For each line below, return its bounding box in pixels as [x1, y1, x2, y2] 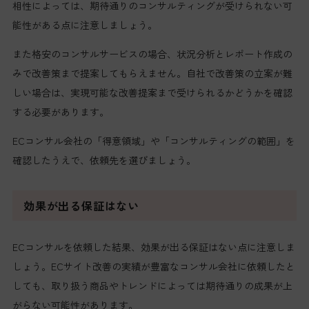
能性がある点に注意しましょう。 [12, 17, 157, 32]
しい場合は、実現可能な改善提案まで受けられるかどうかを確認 [12, 85, 292, 99]
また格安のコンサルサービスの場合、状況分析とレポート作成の [12, 46, 292, 61]
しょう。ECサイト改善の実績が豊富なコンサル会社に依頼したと [12, 259, 295, 273]
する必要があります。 [12, 104, 109, 119]
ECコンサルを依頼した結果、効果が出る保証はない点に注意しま [12, 239, 295, 254]
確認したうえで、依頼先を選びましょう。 [12, 152, 196, 167]
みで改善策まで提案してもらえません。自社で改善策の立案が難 [12, 66, 292, 80]
